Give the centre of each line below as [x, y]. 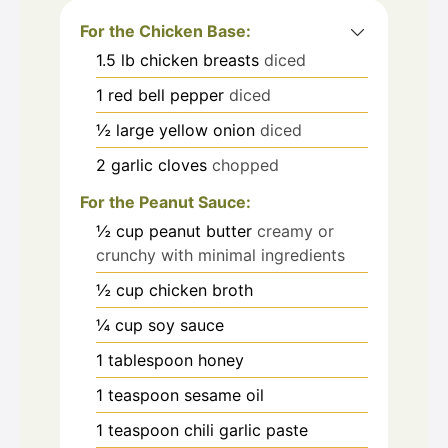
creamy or [295, 230]
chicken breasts [199, 59]
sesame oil [224, 394]
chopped [245, 164]
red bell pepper [166, 94]
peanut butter [200, 230]
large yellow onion [185, 129]
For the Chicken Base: [165, 30]
